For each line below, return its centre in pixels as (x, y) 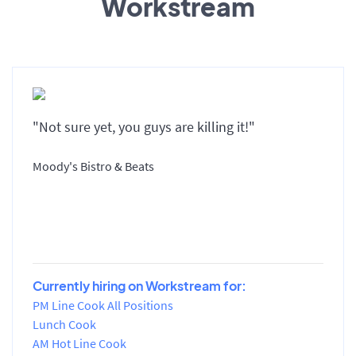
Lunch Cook (64, 324)
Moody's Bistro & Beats (93, 166)
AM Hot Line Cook (79, 343)
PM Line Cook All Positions (103, 305)
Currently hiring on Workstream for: (139, 285)
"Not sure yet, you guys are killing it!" (144, 126)
